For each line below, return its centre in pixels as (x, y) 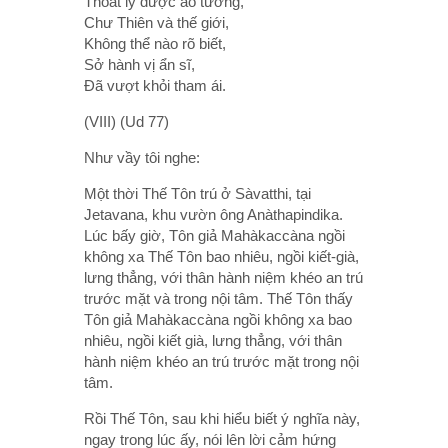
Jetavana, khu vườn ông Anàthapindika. (213, 214)
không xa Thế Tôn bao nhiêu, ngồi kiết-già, (221, 256)
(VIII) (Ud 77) (126, 121)
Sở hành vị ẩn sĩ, (139, 64)
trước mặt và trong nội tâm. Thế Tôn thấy (218, 298)
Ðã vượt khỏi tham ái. (155, 85)
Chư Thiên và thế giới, (156, 22)
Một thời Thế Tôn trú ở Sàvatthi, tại (197, 193)
